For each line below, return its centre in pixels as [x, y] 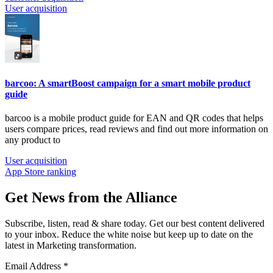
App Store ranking [41, 172]
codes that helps [233, 118]
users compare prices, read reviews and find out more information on [136, 129]
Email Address [34, 266]
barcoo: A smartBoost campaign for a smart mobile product [128, 83]
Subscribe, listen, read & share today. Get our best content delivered [135, 223]
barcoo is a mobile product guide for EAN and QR [104, 118]
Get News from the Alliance [91, 197]
